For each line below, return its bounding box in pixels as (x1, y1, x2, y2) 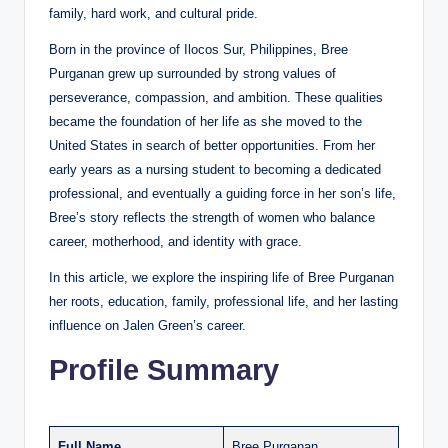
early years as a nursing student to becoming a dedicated (49, 161, 381, 177)
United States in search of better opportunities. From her (49, 137, 375, 153)
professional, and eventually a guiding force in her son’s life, (49, 185, 396, 201)
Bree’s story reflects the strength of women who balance (49, 209, 375, 225)
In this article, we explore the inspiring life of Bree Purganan (49, 269, 394, 285)
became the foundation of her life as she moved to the (49, 113, 362, 129)
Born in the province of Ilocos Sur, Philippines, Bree (49, 41, 348, 57)
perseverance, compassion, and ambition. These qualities (49, 89, 383, 105)
